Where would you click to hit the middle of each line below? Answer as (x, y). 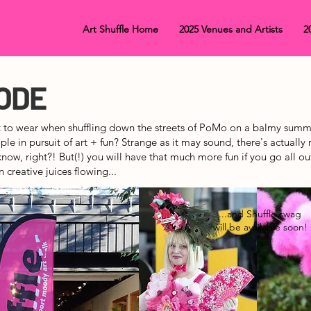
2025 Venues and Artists (231, 29)
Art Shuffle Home (120, 29)
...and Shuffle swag (260, 214)
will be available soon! (260, 227)
